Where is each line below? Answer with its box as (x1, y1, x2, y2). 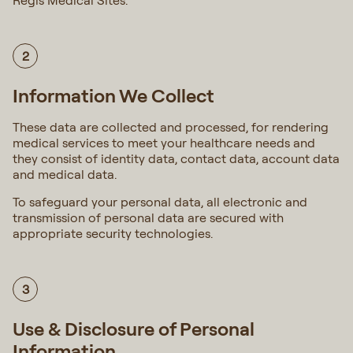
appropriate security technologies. (13, 225, 213, 241)
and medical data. (13, 166, 117, 182)
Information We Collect (13, 84, 222, 107)
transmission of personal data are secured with (13, 210, 284, 225)
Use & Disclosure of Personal (13, 317, 255, 340)
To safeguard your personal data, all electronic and (13, 194, 307, 210)
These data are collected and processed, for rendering (13, 119, 329, 135)
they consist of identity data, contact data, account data (13, 150, 340, 166)
